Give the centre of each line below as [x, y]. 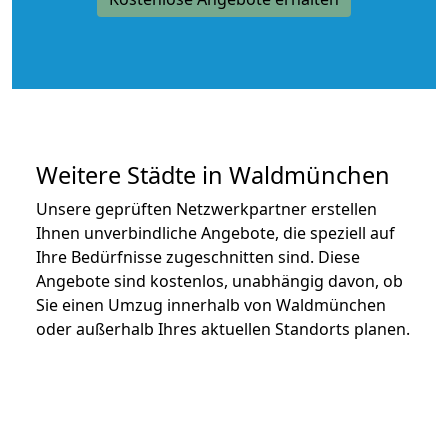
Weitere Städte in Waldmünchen [213, 174]
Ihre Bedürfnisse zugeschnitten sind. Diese [198, 256]
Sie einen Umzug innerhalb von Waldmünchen [211, 304]
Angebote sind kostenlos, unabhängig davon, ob [219, 280]
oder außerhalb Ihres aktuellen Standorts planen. [223, 328]
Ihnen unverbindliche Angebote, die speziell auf [215, 232]
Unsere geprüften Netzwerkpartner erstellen [206, 208]
